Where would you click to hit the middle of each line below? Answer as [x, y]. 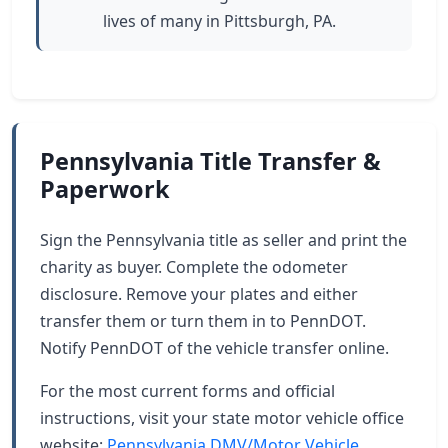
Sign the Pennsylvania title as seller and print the [223, 240]
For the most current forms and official [187, 391]
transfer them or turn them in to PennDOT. [203, 321]
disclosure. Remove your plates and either [199, 294]
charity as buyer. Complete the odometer [194, 267]
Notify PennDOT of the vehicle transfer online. [214, 348]
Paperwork [105, 189]
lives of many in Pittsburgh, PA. [219, 21]
